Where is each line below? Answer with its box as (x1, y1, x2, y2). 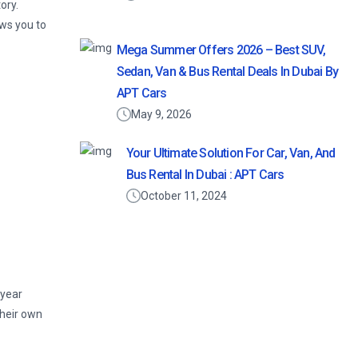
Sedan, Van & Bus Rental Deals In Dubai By (116, 64, 339, 79)
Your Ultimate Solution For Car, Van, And (125, 145, 336, 161)
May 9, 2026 (130, 108, 192, 121)
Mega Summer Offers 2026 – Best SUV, (116, 42, 325, 58)
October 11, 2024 (140, 189, 227, 202)
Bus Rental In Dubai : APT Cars (125, 167, 284, 182)
